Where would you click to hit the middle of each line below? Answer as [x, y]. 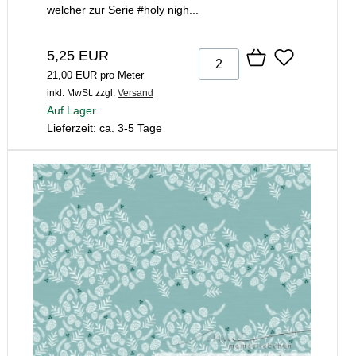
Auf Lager [72, 111]
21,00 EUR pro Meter [95, 75]
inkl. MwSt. [70, 93]
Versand [135, 93]
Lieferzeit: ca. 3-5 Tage [104, 128]
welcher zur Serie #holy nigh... [123, 10]
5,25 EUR [78, 56]
